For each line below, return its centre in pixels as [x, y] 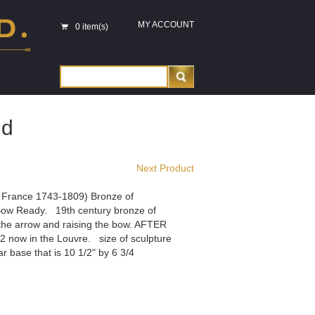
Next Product [165, 168]
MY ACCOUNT [166, 25]
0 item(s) [92, 27]
